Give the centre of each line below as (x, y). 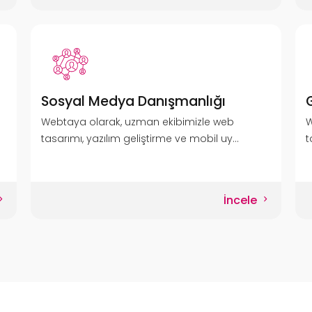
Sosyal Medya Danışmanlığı (133, 101)
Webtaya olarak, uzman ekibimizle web (137, 122)
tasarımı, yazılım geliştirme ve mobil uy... (140, 139)
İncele (242, 200)
